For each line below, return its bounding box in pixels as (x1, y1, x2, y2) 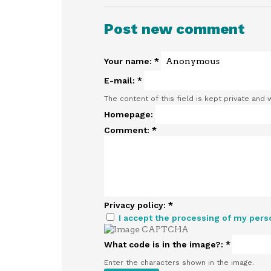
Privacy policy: (104, 200, 168, 210)
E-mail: (104, 75, 137, 85)
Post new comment (104, 20, 245, 38)
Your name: (104, 56, 154, 66)
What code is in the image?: (104, 239, 226, 249)
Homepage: (104, 109, 155, 119)
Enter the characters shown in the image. (104, 258, 254, 267)
